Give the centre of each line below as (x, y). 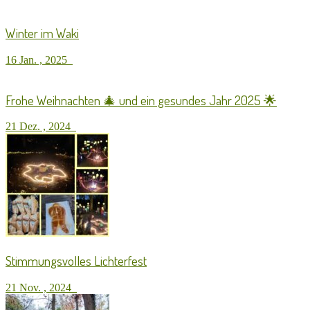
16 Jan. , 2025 (39, 60)
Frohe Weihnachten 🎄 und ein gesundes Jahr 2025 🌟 (141, 100)
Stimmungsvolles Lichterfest (76, 261)
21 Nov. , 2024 (41, 287)
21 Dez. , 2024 (41, 127)
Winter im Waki (42, 33)
